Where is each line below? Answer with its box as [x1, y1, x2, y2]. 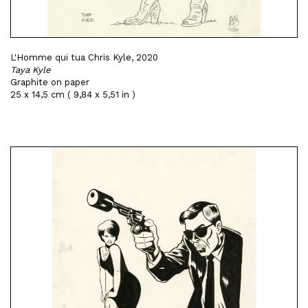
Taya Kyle [10, 65, 51, 75]
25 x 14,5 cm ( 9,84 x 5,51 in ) [10, 89, 135, 100]
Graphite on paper [10, 77, 89, 87]
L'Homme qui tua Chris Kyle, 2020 [10, 52, 158, 63]
